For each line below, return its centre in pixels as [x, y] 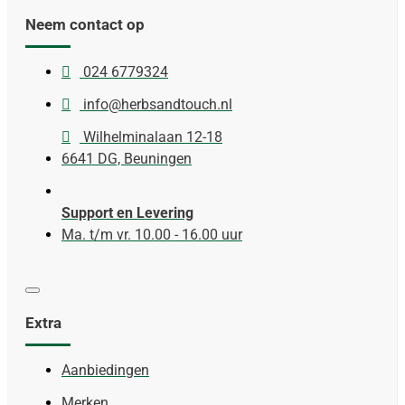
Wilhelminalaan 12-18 [153, 137]
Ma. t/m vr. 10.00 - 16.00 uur [152, 235]
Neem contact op [85, 25]
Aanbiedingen [105, 371]
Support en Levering [127, 213]
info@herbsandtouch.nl [158, 105]
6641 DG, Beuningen [127, 159]
